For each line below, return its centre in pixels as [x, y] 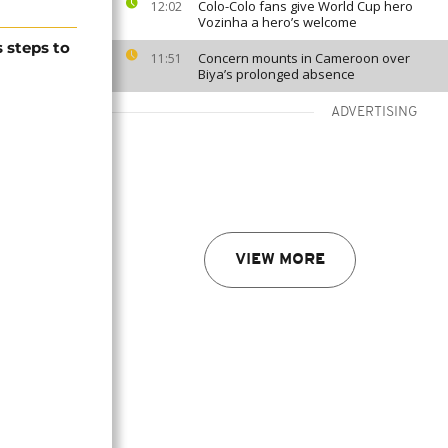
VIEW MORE [280, 260]
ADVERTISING [374, 112]
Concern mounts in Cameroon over [304, 58]
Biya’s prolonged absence [276, 74]
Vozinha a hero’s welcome [277, 22]
